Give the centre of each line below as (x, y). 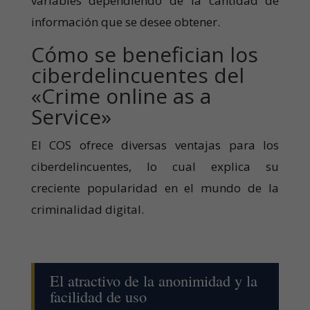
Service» (71, 116)
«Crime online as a (121, 95)
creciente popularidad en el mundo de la (155, 188)
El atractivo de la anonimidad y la (153, 280)
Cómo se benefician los (144, 54)
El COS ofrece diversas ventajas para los (155, 145)
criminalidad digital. (87, 209)
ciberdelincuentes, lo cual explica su (155, 166)
